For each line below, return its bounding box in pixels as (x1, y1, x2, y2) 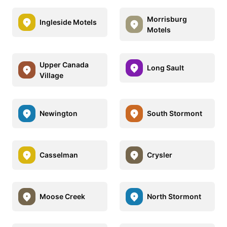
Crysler (147, 150, 172, 160)
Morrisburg (147, 14, 187, 23)
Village (40, 70, 63, 80)
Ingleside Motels (40, 18, 97, 27)
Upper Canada (40, 60, 89, 69)
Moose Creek (40, 192, 85, 201)
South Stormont (147, 109, 202, 118)
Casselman (40, 150, 78, 160)
